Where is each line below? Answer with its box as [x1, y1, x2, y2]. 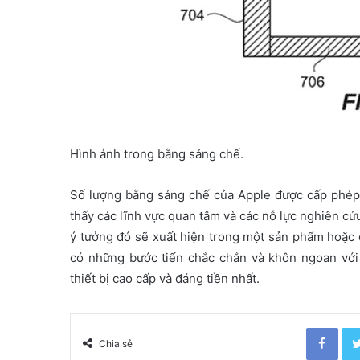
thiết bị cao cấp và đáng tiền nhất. [70, 270, 260, 286]
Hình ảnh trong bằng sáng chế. [70, 145, 243, 162]
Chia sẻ [99, 337, 133, 350]
